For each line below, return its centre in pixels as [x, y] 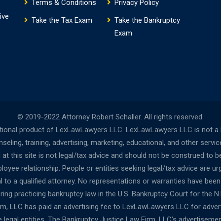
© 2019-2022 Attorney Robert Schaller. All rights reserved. [110, 117]
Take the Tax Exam [62, 20]
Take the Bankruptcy [147, 20]
